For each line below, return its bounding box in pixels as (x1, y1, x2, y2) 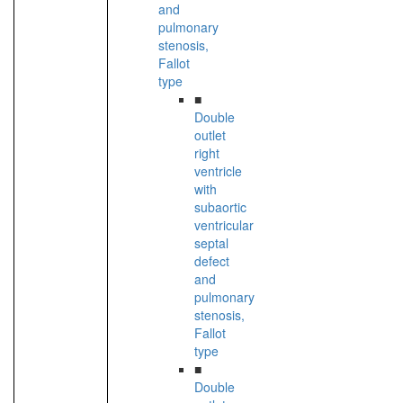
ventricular (194, 216, 254, 235)
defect (194, 252, 229, 271)
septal (194, 234, 228, 253)
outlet (194, 126, 226, 145)
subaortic (194, 198, 246, 217)
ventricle (194, 162, 242, 181)
